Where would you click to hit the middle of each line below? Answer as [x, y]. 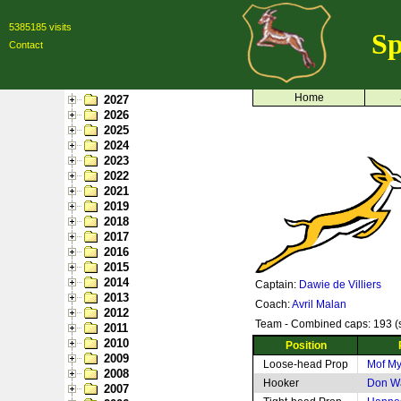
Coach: [273, 304]
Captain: [277, 285]
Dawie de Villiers [340, 285]
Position [306, 346]
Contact [26, 45]
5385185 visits [40, 27]
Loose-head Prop [306, 364]
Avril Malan [319, 304]
